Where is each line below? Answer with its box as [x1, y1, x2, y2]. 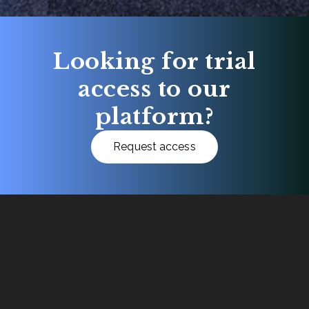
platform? [94, 103, 215, 131]
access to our [78, 75, 231, 103]
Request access [113, 140, 196, 154]
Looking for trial [53, 48, 256, 76]
